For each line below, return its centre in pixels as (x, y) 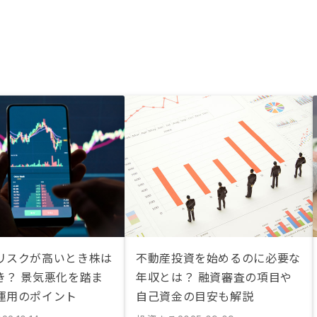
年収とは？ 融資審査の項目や (214, 277)
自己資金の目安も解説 (195, 296)
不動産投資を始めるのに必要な (218, 258)
